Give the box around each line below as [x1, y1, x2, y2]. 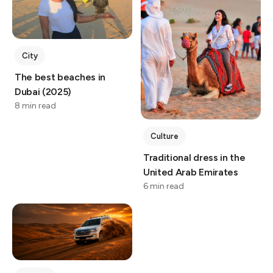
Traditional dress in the [143, 151, 246, 163]
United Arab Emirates [143, 166, 238, 178]
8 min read [15, 101, 56, 112]
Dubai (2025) [15, 86, 72, 98]
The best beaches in [15, 71, 105, 83]
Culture [151, 131, 179, 141]
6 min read [143, 180, 184, 191]
